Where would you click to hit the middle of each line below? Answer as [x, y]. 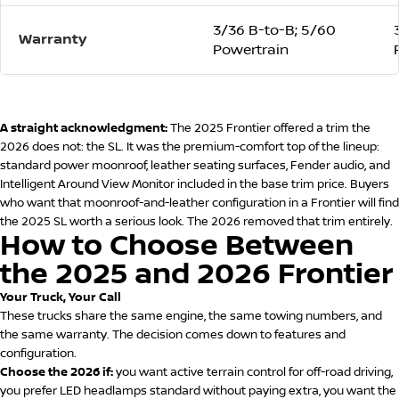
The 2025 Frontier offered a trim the [269, 129]
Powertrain [251, 50]
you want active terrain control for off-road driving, [253, 373]
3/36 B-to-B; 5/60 [274, 31]
